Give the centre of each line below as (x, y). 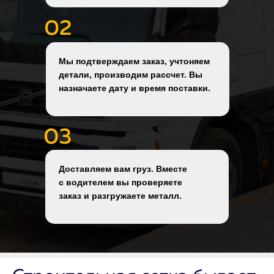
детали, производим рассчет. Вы (131, 75)
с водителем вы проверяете (120, 183)
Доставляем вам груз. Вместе (123, 169)
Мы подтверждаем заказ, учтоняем (134, 61)
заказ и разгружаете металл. (120, 196)
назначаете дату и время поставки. (135, 88)
